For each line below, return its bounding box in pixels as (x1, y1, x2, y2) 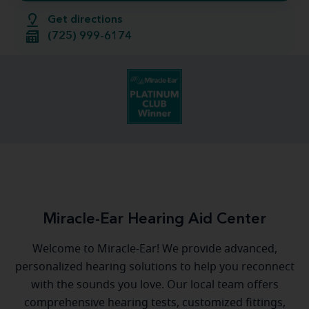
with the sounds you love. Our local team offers (30, 279, 279, 290)
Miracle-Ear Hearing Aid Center (43, 212, 266, 227)
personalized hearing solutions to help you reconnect (14, 261, 295, 272)
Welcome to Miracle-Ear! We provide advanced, (32, 243, 277, 255)
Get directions (48, 14, 122, 26)
